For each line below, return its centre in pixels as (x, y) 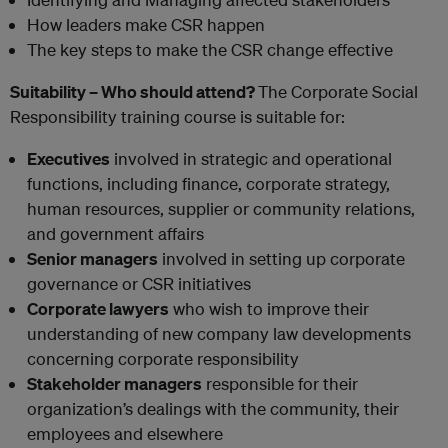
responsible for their (280, 383)
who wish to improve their (269, 308)
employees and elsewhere (125, 433)
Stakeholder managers (114, 383)
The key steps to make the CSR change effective (210, 49)
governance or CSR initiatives (139, 283)
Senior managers (92, 258)
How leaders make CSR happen (146, 24)
